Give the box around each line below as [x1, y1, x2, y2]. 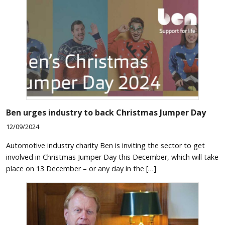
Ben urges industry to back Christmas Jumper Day [6, 106, 206, 118]
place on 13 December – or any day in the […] [6, 164, 156, 174]
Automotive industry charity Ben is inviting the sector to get [6, 141, 205, 151]
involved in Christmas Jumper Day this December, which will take [6, 152, 218, 162]
